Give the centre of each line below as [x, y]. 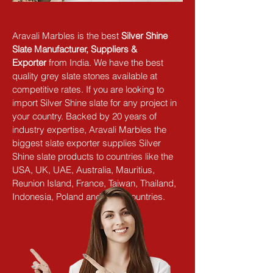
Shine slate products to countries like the [94, 156]
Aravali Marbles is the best [67, 35]
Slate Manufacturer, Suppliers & [76, 49]
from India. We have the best [106, 62]
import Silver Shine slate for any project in [96, 102]
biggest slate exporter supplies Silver [88, 143]
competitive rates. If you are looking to [89, 89]
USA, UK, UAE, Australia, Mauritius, [85, 169]
